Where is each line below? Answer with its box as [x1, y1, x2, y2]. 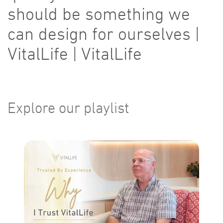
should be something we [7, 4, 190, 24]
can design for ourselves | [7, 24, 200, 44]
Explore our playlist [7, 100, 129, 116]
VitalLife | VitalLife [7, 44, 142, 64]
